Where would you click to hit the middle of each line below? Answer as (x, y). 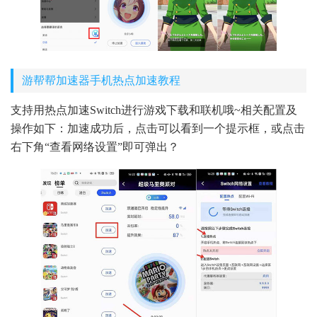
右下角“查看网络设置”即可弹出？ (95, 147)
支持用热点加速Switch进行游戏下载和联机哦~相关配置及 (154, 110)
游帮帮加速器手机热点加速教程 (101, 81)
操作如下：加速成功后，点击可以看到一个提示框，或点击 (158, 129)
